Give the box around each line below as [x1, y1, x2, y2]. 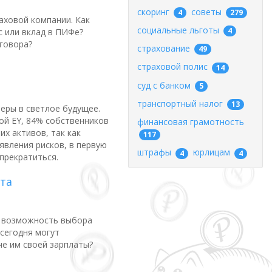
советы [191, 5, 224, 18]
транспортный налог [137, 97, 225, 109]
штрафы [137, 146, 174, 158]
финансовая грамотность [137, 116, 244, 127]
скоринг [137, 5, 172, 18]
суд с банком [137, 79, 193, 91]
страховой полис [137, 61, 210, 73]
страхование [137, 42, 192, 54]
